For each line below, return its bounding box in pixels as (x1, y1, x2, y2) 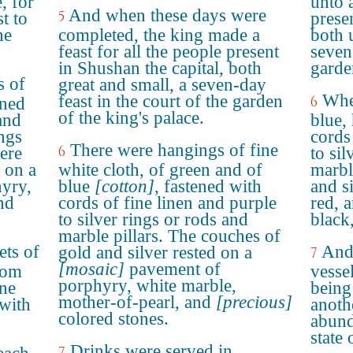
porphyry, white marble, (58, 276, 236, 295)
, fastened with (154, 176, 262, 196)
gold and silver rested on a (58, 243, 252, 262)
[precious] (216, 292, 292, 312)
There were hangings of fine (70, 140, 278, 160)
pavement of (124, 259, 221, 279)
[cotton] (95, 176, 154, 196)
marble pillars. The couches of (58, 226, 281, 246)
